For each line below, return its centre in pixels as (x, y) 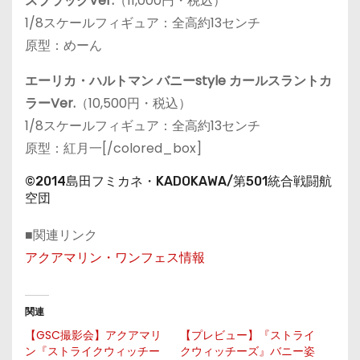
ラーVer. (50, 103)
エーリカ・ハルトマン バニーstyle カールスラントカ (178, 81)
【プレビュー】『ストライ (247, 335)
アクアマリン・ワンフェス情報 (115, 258)
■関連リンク (61, 235)
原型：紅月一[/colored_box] (113, 148)
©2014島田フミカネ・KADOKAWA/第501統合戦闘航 (178, 181)
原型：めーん (63, 45)
